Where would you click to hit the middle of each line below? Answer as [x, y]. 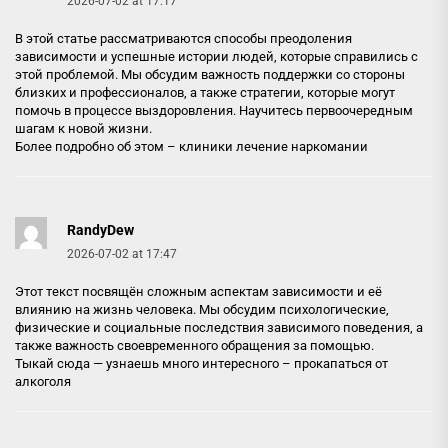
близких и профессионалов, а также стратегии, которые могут [205, 92]
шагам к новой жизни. [83, 128]
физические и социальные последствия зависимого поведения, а [219, 327]
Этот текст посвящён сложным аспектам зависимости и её [198, 291]
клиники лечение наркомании [273, 146]
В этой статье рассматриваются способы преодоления [183, 38]
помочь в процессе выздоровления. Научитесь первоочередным [214, 110]
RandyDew [100, 230]
